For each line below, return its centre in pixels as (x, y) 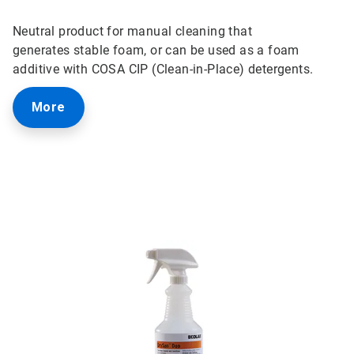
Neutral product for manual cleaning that (132, 31)
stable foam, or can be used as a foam (186, 50)
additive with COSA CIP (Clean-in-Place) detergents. (163, 69)
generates (43, 50)
